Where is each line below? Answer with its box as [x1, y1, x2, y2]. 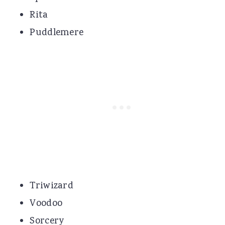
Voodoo [30, 197, 63, 211]
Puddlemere [30, 26, 84, 41]
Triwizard [30, 179, 74, 194]
